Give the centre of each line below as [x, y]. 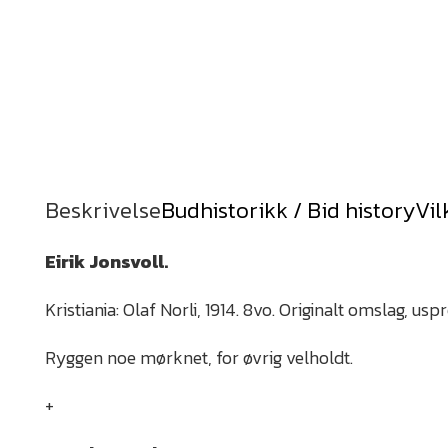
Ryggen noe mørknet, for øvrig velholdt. [199, 357]
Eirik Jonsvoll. [106, 261]
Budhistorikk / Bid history [288, 209]
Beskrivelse [103, 209]
